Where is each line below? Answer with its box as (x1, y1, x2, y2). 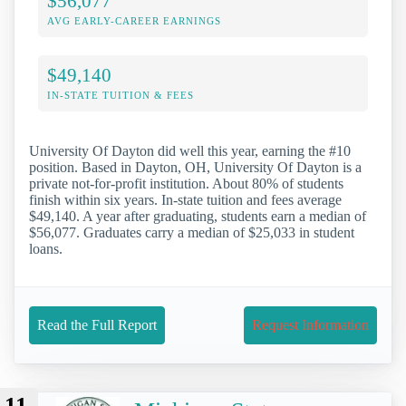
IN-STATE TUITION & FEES (47, 89, 194, 101)
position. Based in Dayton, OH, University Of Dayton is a (29, 159, 362, 175)
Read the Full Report (37, 316, 157, 333)
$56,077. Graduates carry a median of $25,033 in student (29, 224, 354, 240)
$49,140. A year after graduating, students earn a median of (29, 208, 366, 224)
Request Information (252, 316, 369, 333)
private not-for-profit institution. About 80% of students (29, 175, 343, 191)
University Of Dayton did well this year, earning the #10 (29, 142, 351, 159)
